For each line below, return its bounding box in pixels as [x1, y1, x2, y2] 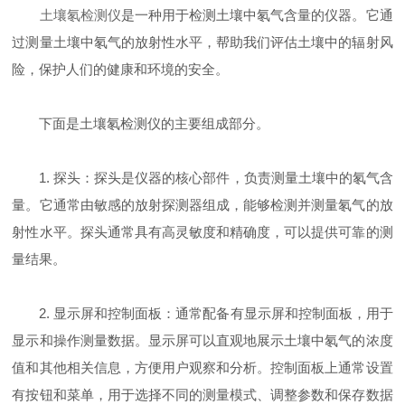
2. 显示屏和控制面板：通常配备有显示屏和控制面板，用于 [12, 306, 393, 322]
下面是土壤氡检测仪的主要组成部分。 [12, 116, 270, 132]
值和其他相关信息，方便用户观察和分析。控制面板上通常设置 [12, 360, 393, 376]
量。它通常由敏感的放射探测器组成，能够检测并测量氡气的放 [12, 197, 393, 213]
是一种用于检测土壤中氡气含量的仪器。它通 [120, 7, 393, 24]
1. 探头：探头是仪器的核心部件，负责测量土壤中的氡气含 [12, 170, 393, 186]
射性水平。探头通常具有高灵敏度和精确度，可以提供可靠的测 [12, 224, 393, 240]
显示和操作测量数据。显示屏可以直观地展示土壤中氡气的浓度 [12, 333, 393, 349]
